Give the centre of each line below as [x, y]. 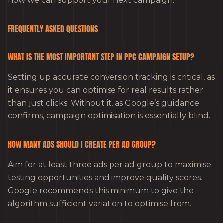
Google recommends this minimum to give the [101, 190]
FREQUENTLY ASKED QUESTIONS [53, 29]
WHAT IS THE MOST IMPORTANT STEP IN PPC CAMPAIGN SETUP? [101, 56]
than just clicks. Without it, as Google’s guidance [104, 103]
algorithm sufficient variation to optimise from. [100, 203]
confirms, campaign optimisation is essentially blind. [109, 115]
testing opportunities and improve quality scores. [105, 177]
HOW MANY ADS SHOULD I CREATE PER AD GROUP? [82, 144]
